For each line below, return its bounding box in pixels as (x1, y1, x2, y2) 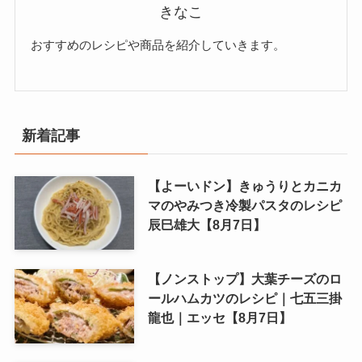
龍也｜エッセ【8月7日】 (147, 310, 292, 326)
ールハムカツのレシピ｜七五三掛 (147, 291, 342, 306)
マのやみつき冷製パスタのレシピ (147, 197, 342, 213)
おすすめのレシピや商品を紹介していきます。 (31, 38, 286, 53)
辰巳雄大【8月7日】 (147, 217, 266, 232)
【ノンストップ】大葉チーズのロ (147, 271, 342, 287)
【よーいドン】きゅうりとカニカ (147, 178, 342, 193)
